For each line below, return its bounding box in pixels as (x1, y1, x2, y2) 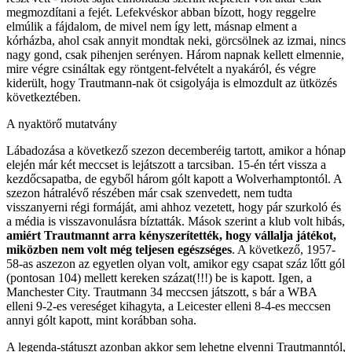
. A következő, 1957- (232, 242, 335, 256)
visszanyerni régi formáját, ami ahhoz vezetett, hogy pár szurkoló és (6, 200, 341, 214)
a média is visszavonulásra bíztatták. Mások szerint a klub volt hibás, (6, 214, 345, 228)
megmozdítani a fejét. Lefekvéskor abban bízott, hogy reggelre (6, 5, 316, 19)
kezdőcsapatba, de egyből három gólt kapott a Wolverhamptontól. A (6, 171, 342, 185)
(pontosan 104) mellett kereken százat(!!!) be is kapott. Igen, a (6, 270, 312, 284)
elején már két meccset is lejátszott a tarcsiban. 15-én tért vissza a (6, 157, 326, 171)
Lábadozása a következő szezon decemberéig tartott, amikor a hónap (6, 143, 346, 157)
